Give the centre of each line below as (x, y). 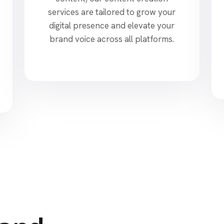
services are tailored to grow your (112, 12)
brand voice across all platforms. (112, 39)
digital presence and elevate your (112, 25)
